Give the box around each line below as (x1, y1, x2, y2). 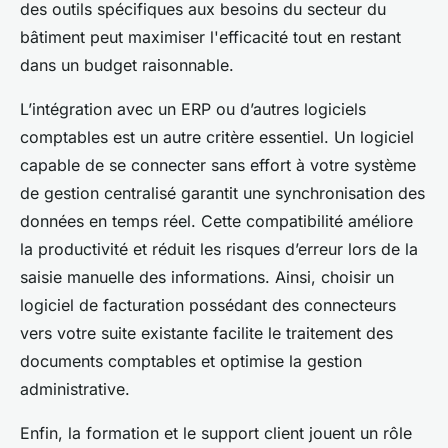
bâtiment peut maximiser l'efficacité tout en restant (20, 26, 401, 47)
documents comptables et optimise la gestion (20, 350, 362, 371)
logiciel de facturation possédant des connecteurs (20, 294, 396, 315)
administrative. (20, 378, 130, 399)
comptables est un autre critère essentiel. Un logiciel (20, 126, 414, 147)
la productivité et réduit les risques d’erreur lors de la (20, 238, 418, 259)
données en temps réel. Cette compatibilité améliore (20, 210, 413, 231)
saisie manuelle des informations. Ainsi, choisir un (20, 266, 394, 287)
